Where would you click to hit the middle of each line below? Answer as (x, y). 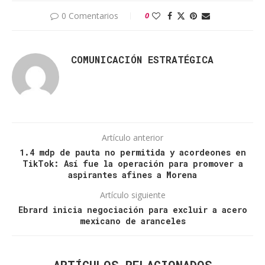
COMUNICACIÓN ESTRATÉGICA (142, 60)
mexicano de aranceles (132, 221)
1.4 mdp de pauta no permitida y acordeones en (132, 153)
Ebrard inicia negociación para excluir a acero (132, 210)
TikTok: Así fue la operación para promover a (132, 164)
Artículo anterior (132, 138)
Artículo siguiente (132, 195)
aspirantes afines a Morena (132, 175)
